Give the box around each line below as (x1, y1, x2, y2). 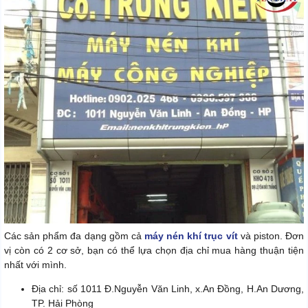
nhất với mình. (4, 259, 67, 271)
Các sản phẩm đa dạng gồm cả (4, 230, 144, 242)
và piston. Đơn (237, 230, 305, 242)
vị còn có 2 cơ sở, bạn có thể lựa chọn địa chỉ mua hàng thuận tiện (4, 245, 304, 256)
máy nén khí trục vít (144, 230, 238, 242)
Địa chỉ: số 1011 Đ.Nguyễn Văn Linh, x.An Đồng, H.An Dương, (32, 283, 304, 295)
